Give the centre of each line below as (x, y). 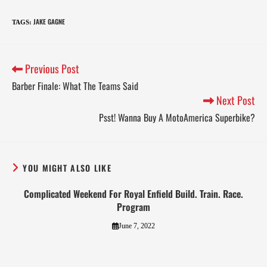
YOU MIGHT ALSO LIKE (67, 168)
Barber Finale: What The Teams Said (75, 86)
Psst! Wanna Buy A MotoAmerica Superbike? (177, 118)
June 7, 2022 (136, 226)
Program (133, 207)
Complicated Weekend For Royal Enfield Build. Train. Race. (133, 194)
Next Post (235, 100)
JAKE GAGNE (49, 21)
